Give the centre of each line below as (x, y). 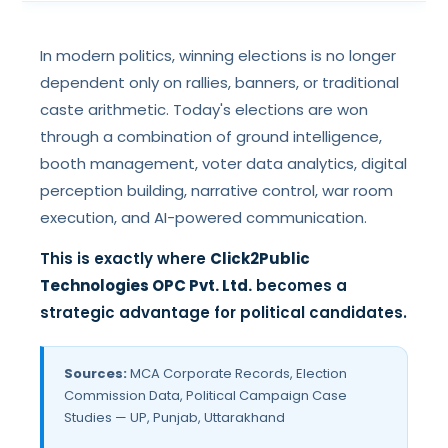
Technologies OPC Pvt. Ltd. (146, 285)
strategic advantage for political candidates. (224, 312)
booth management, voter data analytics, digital (224, 163)
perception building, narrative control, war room (217, 190)
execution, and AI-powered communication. (204, 217)
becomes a (300, 285)
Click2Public (260, 258)
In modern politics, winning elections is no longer (218, 55)
